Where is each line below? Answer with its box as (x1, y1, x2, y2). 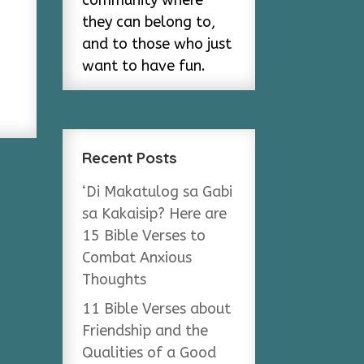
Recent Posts (82, 148, 178, 167)
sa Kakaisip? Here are (82, 205, 227, 223)
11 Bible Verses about (82, 300, 232, 318)
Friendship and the (82, 322, 209, 340)
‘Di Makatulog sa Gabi (82, 183, 233, 201)
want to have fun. (82, 57, 206, 75)
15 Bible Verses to (82, 227, 206, 245)
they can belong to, (82, 13, 216, 31)
